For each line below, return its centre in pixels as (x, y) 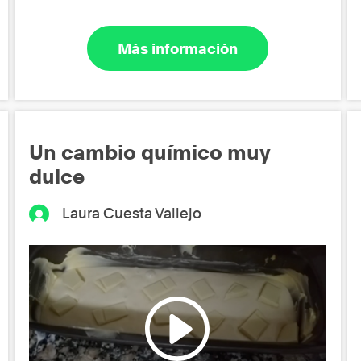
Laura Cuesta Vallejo (131, 214)
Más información (177, 48)
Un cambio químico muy (150, 153)
